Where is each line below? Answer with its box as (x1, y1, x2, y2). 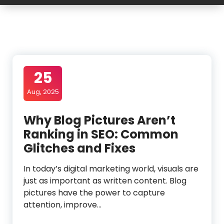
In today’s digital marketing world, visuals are (23, 163, 198, 174)
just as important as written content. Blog (23, 175, 186, 186)
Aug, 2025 (26, 87, 59, 96)
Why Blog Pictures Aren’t (23, 112, 175, 128)
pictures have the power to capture (23, 187, 165, 198)
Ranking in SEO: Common (23, 126, 178, 142)
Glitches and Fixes (23, 140, 135, 156)
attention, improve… (23, 199, 101, 210)
